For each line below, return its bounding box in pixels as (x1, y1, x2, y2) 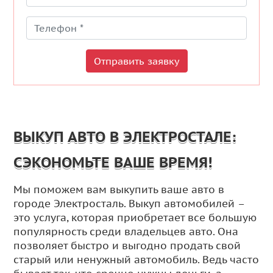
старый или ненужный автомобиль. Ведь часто (13, 252, 260, 266)
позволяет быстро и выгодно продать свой (13, 238, 241, 252)
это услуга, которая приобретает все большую (13, 210, 257, 224)
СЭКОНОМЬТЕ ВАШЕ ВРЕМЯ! (13, 152, 213, 172)
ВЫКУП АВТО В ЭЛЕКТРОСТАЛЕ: (13, 127, 237, 146)
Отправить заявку (93, 54, 180, 67)
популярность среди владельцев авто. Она (13, 224, 239, 238)
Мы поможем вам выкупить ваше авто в (13, 182, 225, 196)
